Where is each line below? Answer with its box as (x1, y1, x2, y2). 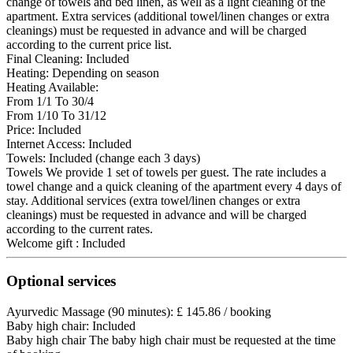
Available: (48, 80, 98, 94)
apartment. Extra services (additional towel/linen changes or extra (6, 9, 329, 23)
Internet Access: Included (6, 136, 132, 150)
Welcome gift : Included (6, 236, 125, 250)
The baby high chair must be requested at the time (89, 333, 336, 347)
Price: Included (6, 122, 81, 136)
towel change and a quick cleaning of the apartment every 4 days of (6, 179, 341, 193)
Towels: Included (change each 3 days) (6, 150, 200, 165)
